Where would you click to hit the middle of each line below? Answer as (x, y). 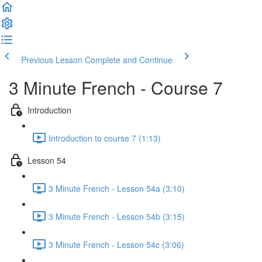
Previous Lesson (52, 60)
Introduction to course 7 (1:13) (105, 138)
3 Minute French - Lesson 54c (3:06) (116, 244)
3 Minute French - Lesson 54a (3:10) (117, 188)
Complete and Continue (129, 60)
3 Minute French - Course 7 (116, 87)
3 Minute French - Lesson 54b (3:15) (117, 216)
